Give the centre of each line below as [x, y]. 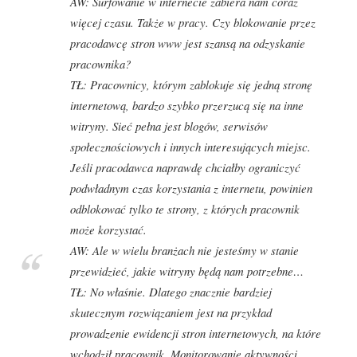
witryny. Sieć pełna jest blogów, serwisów [169, 126]
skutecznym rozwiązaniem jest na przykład [171, 312]
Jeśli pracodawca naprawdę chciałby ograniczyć [185, 167]
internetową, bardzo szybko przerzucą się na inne [186, 105]
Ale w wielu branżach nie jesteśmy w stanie [194, 250]
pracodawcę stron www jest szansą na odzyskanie [187, 43]
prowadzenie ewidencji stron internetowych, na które [195, 333]
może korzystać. [108, 229]
